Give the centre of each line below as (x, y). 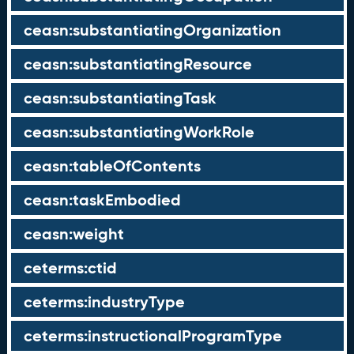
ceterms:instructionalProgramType (153, 336)
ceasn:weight (73, 234)
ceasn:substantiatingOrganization (152, 30)
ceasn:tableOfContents (112, 166)
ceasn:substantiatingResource (137, 64)
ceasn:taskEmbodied (102, 200)
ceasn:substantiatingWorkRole (139, 132)
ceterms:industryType (104, 302)
